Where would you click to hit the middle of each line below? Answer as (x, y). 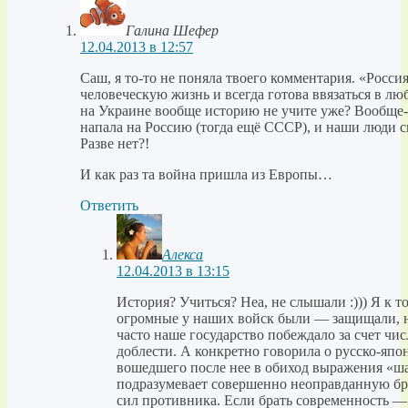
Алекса (183, 255)
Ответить (109, 206)
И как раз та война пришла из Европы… (206, 175)
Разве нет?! (115, 144)
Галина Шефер (172, 31)
